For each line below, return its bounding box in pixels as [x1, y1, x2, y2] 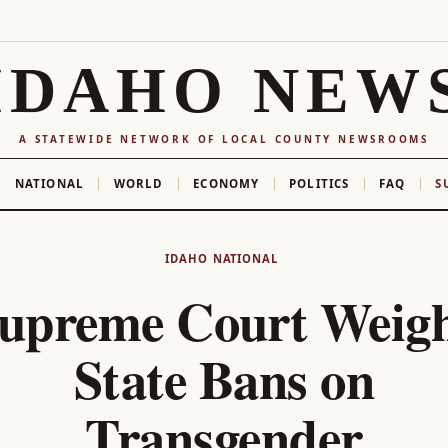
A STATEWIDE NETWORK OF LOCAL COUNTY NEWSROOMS [19, 131, 429, 146]
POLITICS [289, 175, 350, 191]
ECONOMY [193, 175, 260, 191]
